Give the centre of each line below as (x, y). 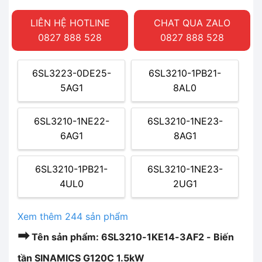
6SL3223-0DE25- (71, 73)
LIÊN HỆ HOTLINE (70, 23)
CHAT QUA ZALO (192, 23)
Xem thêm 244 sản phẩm (73, 216)
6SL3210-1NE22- (71, 121)
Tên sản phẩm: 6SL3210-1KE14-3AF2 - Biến (132, 237)
